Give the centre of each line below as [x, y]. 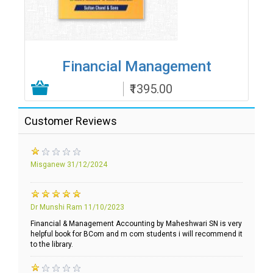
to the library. [52, 245]
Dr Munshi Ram [57, 207]
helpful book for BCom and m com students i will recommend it [136, 234]
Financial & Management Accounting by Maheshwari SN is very [136, 224]
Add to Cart [209, 87]
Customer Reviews [71, 121]
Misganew [48, 165]
